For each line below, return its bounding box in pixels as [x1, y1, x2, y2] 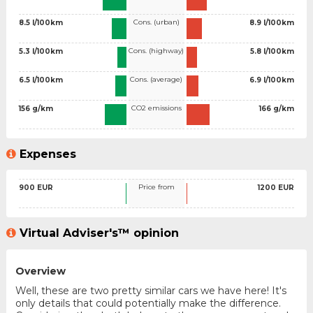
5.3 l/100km [18, 46, 63, 56]
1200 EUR [258, 183, 294, 193]
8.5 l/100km [18, 17, 63, 27]
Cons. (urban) [133, 17, 180, 27]
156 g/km [18, 103, 53, 113]
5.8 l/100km [250, 46, 294, 56]
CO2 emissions [131, 103, 182, 112]
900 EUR [18, 183, 53, 193]
